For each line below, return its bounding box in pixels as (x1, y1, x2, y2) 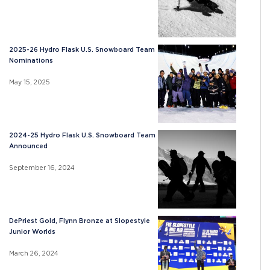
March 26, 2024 (9, 250, 58, 258)
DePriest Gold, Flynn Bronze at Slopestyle (9, 217, 150, 225)
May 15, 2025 (9, 78, 50, 87)
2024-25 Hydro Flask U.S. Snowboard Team (9, 131, 155, 140)
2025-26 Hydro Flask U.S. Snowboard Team (9, 46, 155, 54)
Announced (9, 142, 48, 151)
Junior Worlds (9, 228, 55, 236)
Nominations (9, 57, 53, 65)
